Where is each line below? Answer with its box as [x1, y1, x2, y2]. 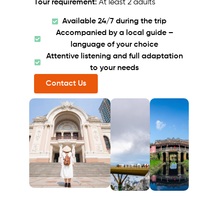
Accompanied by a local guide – [55, 29, 173, 37]
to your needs [90, 64, 139, 72]
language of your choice [71, 40, 159, 49]
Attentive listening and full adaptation [46, 52, 183, 60]
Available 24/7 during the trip [62, 17, 167, 25]
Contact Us [46, 79, 86, 88]
